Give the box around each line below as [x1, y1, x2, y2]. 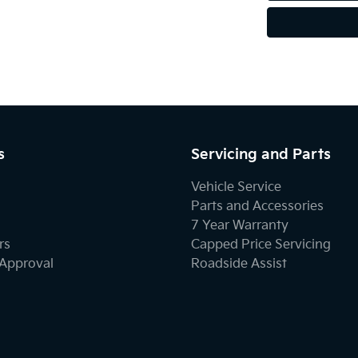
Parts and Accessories [191, 199, 324, 214]
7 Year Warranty [191, 218, 288, 233]
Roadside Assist [191, 257, 287, 272]
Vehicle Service [191, 180, 281, 195]
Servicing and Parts [191, 146, 331, 163]
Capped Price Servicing [191, 237, 331, 253]
